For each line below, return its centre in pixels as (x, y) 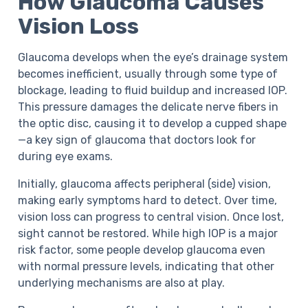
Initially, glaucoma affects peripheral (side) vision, (145, 184)
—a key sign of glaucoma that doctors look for (137, 140)
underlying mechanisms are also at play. (122, 283)
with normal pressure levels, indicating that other (146, 266)
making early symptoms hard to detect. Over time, (148, 200)
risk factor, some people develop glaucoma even (142, 250)
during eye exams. (66, 156)
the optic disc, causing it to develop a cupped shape (153, 123)
